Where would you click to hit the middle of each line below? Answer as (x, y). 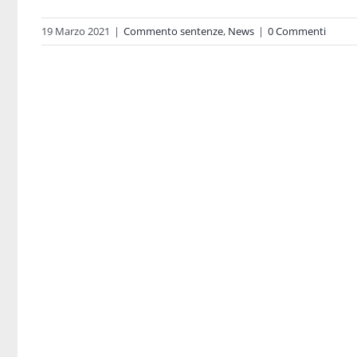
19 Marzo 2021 (76, 31)
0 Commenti (297, 31)
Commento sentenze (173, 31)
